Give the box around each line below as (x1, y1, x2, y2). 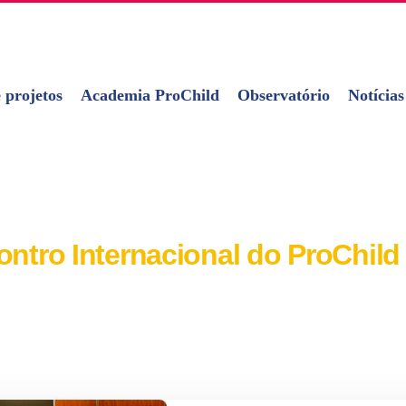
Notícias (348, 86, 404, 104)
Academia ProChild (81, 86, 219, 104)
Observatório (237, 86, 330, 104)
